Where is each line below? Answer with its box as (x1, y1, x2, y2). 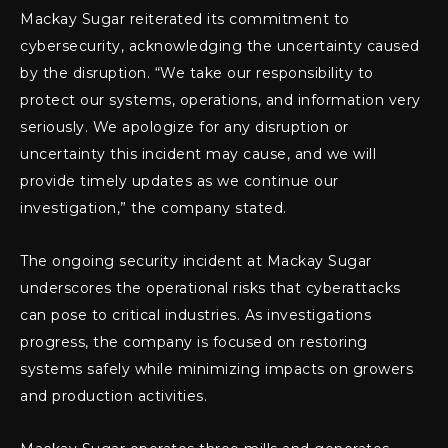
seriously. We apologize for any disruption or (20, 118, 349, 137)
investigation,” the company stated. (20, 199, 287, 218)
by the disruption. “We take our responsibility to (20, 64, 374, 83)
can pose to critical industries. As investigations (20, 306, 371, 325)
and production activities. (20, 387, 207, 406)
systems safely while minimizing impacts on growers (20, 360, 413, 379)
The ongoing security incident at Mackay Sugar (20, 252, 372, 271)
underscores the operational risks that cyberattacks (20, 279, 401, 298)
